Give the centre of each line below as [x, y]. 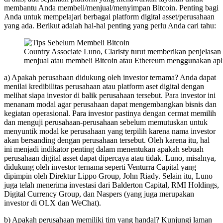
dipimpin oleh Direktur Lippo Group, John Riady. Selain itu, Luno [108, 176]
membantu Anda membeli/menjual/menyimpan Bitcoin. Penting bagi [111, 8]
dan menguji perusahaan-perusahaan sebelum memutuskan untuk [106, 122]
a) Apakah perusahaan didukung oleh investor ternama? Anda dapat [110, 78]
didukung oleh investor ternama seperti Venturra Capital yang [100, 167]
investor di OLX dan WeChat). [53, 203]
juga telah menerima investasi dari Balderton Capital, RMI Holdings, [111, 185]
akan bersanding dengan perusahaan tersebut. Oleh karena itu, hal [107, 140]
